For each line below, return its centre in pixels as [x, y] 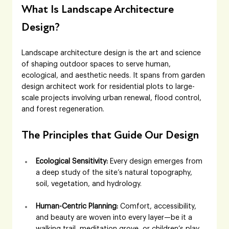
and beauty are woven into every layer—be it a [115, 217]
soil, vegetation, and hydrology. [90, 184]
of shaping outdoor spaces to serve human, [97, 64]
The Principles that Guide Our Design [110, 135]
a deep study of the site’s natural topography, [115, 173]
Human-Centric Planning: [77, 206]
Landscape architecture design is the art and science [112, 53]
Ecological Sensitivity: [72, 161]
